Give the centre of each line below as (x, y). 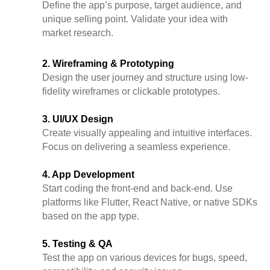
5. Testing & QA (77, 244)
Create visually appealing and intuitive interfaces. (147, 133)
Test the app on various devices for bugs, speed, (145, 258)
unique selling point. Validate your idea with (135, 19)
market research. (78, 33)
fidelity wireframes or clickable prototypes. (131, 92)
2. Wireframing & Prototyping (108, 64)
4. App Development (88, 175)
